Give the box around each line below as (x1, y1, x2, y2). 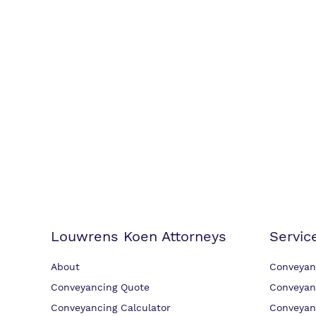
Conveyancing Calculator (51, 302, 171, 313)
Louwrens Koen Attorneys (51, 228, 226, 245)
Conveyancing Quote (51, 281, 150, 293)
